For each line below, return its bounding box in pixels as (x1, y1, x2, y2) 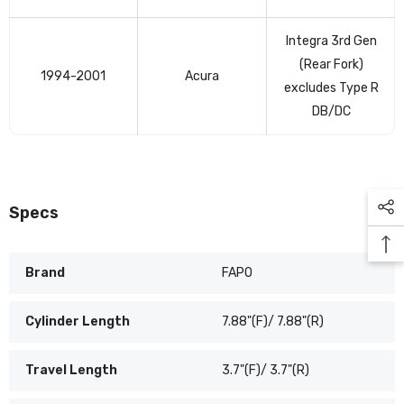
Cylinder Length (25, 313, 130, 329)
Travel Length (25, 362, 117, 378)
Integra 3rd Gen (285, 32, 377, 49)
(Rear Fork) (298, 56, 363, 72)
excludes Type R (283, 79, 379, 96)
